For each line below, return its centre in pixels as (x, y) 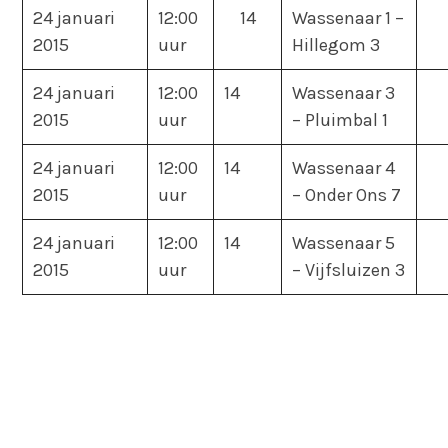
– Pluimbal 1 (340, 119)
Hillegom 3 (336, 44)
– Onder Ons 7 (347, 194)
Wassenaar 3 (344, 92)
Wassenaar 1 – (348, 17)
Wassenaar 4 (344, 167)
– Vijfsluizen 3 (349, 269)
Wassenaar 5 (344, 242)
